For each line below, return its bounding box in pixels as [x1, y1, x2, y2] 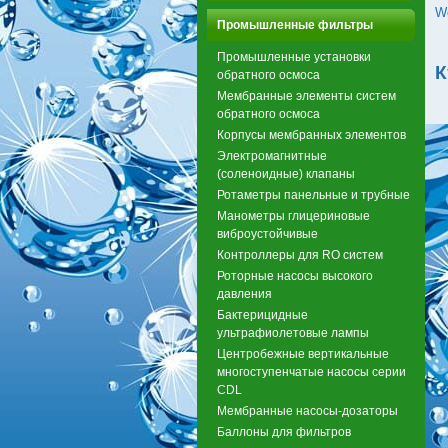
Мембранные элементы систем [217, 89, 396, 103]
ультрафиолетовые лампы [217, 326, 369, 340]
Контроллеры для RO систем [217, 248, 383, 262]
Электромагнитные [217, 149, 327, 163]
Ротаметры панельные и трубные [217, 188, 410, 202]
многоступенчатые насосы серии [217, 365, 406, 379]
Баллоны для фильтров [217, 425, 351, 439]
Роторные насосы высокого [217, 269, 373, 283]
